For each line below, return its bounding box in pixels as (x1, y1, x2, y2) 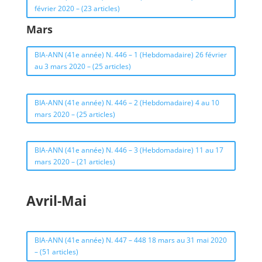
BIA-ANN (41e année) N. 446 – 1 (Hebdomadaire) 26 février (34, 50, 227, 60)
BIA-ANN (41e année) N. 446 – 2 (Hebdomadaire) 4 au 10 (34, 97, 219, 108)
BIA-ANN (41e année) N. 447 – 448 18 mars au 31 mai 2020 (34, 235, 227, 246)
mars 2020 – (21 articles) (34, 156, 115, 167)
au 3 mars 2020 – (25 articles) (34, 61, 131, 72)
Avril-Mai (26, 191, 87, 211)
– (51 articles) (34, 247, 78, 257)
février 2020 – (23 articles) (34, 4, 120, 14)
